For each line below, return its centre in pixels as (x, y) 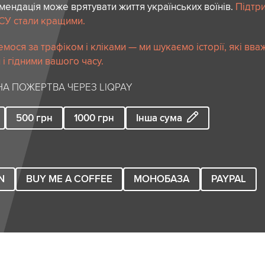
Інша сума (159, 118)
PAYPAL (228, 180)
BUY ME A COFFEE (70, 180)
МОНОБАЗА (162, 180)
